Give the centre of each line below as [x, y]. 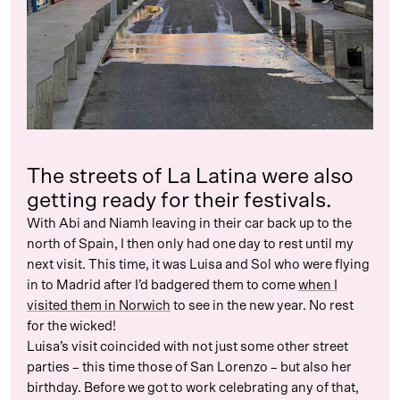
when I [318, 285]
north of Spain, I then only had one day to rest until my [190, 244]
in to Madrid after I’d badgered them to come [162, 285]
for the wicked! [71, 326]
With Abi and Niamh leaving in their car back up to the [189, 223]
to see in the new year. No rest [262, 305]
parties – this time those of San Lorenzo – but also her [189, 367]
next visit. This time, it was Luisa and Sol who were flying [198, 264]
